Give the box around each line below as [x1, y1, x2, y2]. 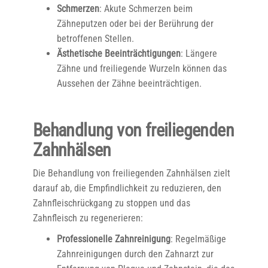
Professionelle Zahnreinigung [56, 233, 170, 245]
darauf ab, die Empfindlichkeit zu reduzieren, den [32, 182, 221, 194]
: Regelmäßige [170, 233, 226, 245]
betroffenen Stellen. [56, 33, 134, 44]
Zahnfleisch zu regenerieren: [32, 212, 143, 224]
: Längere [180, 48, 217, 59]
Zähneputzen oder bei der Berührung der [56, 18, 214, 29]
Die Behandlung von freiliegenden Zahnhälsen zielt [32, 167, 230, 179]
